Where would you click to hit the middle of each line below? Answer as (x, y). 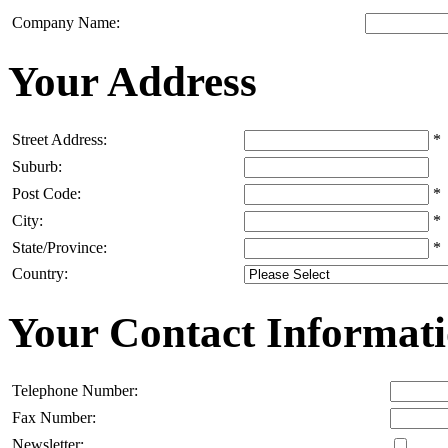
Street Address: (59, 140)
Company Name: (66, 22)
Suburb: (37, 167)
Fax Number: (54, 418)
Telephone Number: (75, 391)
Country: (40, 274)
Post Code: (46, 194)
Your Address (132, 82)
